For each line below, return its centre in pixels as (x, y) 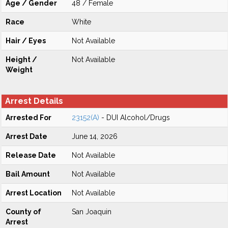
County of (23, 212)
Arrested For (28, 118)
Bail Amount (28, 174)
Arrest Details (34, 101)
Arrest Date (26, 136)
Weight (19, 70)
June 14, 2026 (95, 136)
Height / (21, 60)
